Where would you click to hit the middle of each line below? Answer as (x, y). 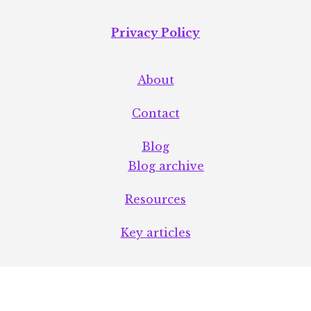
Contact (155, 113)
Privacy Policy (155, 32)
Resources (155, 199)
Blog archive (166, 166)
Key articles (155, 232)
